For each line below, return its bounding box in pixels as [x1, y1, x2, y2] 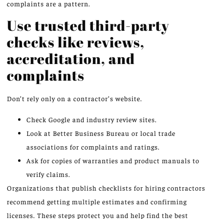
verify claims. [26, 169, 70, 178]
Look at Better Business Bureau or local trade [26, 128, 175, 137]
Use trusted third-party [7, 16, 169, 35]
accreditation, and [7, 49, 135, 68]
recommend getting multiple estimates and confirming [7, 197, 187, 206]
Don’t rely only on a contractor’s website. [7, 94, 142, 103]
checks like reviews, [7, 32, 145, 52]
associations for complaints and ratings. [26, 142, 160, 151]
